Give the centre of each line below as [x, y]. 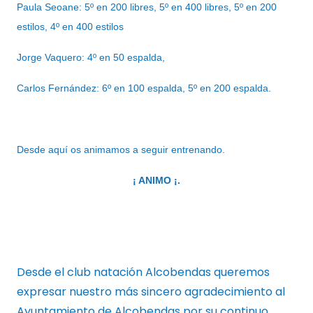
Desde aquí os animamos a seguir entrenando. [121, 150]
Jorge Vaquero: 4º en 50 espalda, [91, 58]
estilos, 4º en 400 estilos [70, 27]
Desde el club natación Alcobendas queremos [143, 272]
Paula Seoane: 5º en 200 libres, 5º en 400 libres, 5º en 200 [147, 7]
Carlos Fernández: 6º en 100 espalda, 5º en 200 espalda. [144, 88]
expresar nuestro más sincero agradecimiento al [151, 291]
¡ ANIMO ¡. [156, 181]
